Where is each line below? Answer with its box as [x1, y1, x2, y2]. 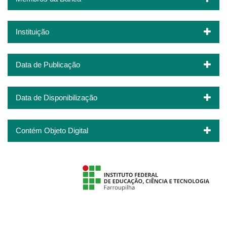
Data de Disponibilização [16, 93, 97, 102]
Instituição [16, 27, 49, 36]
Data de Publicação [16, 60, 80, 69]
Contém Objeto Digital [16, 126, 88, 135]
